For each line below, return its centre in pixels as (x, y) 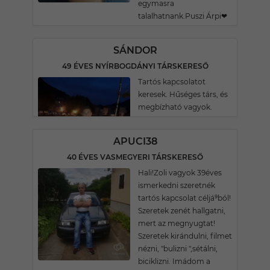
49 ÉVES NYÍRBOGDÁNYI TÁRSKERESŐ (135, 66)
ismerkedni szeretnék (177, 185)
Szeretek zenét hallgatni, (182, 211)
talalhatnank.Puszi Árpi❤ (183, 16)
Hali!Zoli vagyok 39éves (180, 173)
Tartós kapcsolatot (172, 82)
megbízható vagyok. (175, 107)
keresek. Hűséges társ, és (183, 94)
